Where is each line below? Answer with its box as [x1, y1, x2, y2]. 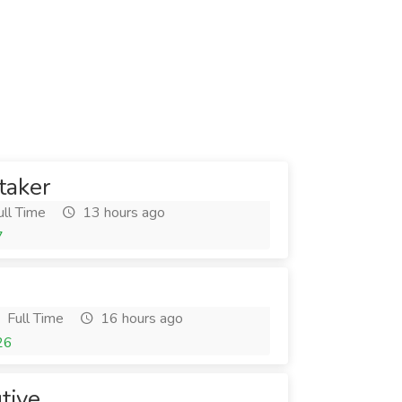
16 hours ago [97, 309, 183, 328]
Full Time [4, 309, 64, 328]
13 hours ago [79, 203, 165, 223]
